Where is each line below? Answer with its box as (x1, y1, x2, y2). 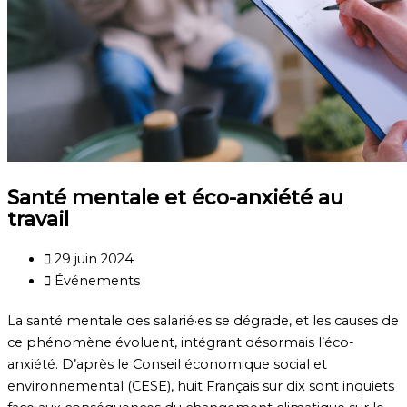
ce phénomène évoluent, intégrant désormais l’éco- (7, 334, 354, 352)
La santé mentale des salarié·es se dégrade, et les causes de (7, 313, 399, 330)
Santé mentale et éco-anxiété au (7, 185, 343, 210)
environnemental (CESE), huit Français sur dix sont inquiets (7, 378, 394, 395)
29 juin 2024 (55, 251, 134, 268)
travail (7, 207, 69, 232)
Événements (55, 273, 140, 290)
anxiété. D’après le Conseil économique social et (7, 356, 327, 373)
